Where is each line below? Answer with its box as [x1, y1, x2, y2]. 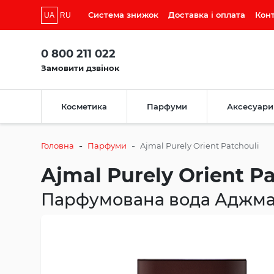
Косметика [61, 102, 107, 112]
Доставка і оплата [168, 10, 245, 20]
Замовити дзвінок [41, 62, 119, 73]
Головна [41, 141, 74, 151]
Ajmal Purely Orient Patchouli [140, 141, 259, 151]
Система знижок [88, 10, 158, 20]
